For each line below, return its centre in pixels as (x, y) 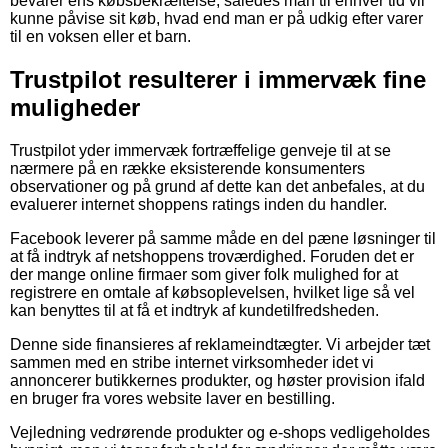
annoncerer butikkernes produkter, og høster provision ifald (217, 380)
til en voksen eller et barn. (100, 36)
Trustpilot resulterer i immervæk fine (218, 79)
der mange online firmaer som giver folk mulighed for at (204, 274)
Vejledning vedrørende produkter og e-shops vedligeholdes (220, 432)
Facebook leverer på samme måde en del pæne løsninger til (223, 238)
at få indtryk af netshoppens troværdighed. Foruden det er (212, 256)
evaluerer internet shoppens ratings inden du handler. (198, 204)
